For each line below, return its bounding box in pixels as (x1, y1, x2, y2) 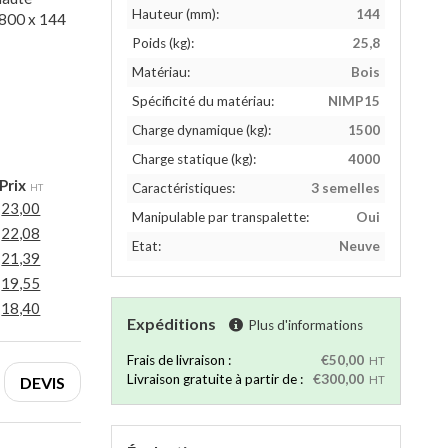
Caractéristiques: (132, 180, 235, 196)
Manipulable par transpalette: (132, 209, 309, 225)
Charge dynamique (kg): (132, 122, 271, 138)
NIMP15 (328, 93, 380, 109)
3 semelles (311, 180, 380, 196)
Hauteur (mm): (132, 6, 219, 22)
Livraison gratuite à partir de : (127, 371, 303, 387)
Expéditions (127, 314, 219, 333)
